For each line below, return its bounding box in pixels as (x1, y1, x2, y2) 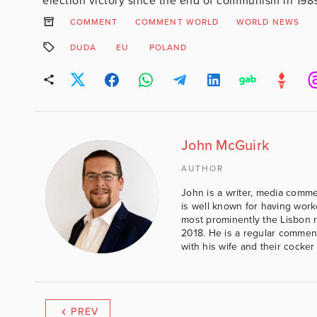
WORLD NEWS (236, 16, 299, 27)
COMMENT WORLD (135, 16, 219, 27)
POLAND (149, 42, 188, 52)
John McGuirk (181, 137, 269, 154)
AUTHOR (181, 163, 224, 173)
